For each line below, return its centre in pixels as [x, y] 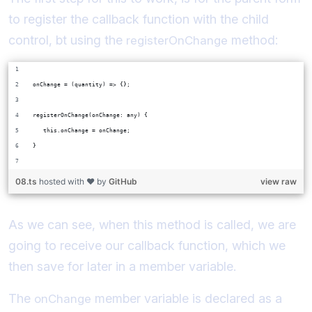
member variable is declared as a [187, 298]
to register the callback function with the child [139, 19]
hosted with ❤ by [74, 181]
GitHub [123, 181]
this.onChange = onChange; [81, 130]
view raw [279, 181]
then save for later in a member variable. [122, 266]
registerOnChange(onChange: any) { [90, 115]
